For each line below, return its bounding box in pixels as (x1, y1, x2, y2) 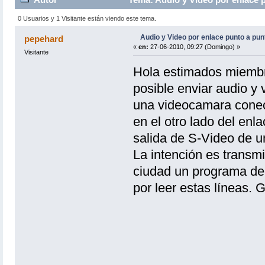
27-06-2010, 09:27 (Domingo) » (148, 43, 240, 50)
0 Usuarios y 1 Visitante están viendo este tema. (18, 14, 157, 22)
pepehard (24, 33, 64, 44)
